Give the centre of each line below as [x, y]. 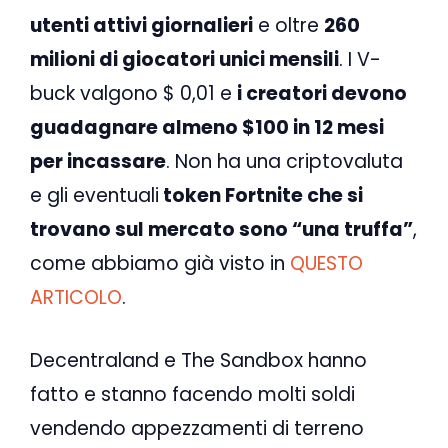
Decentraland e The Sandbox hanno [198, 360]
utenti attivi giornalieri [141, 26]
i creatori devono [322, 94]
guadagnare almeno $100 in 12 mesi [207, 128]
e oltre [288, 26]
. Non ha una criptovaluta [284, 162]
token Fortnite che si [261, 196]
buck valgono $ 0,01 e [133, 94]
